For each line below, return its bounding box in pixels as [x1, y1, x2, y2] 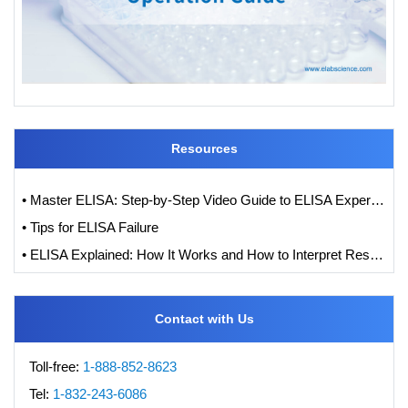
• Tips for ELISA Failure [22, 219, 158, 235]
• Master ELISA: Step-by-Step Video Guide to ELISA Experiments [371, 191, 384, 208]
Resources [170, 140, 238, 156]
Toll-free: [29, 358, 83, 374]
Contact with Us [154, 311, 254, 326]
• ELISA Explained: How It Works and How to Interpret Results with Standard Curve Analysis [370, 246, 383, 262]
